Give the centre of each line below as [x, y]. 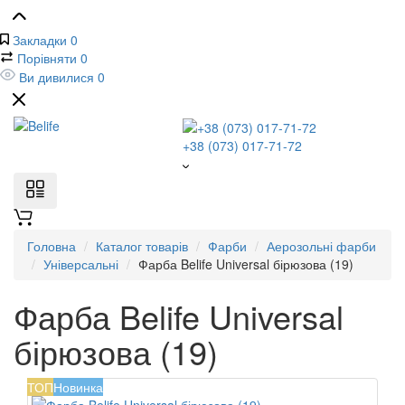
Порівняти [47, 58]
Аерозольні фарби [321, 246]
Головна [52, 246]
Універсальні [81, 264]
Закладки [40, 40]
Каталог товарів [142, 246]
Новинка [78, 387]
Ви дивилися [57, 77]
